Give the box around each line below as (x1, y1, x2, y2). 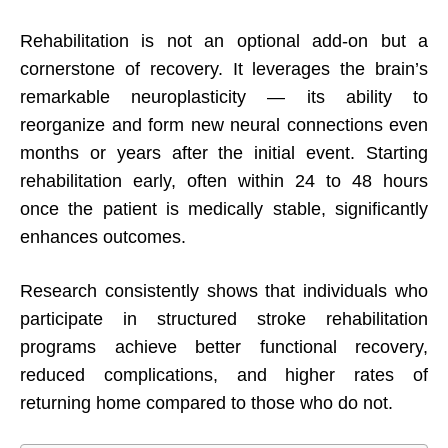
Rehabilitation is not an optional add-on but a (20, 31, 428, 52)
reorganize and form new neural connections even (20, 115, 428, 136)
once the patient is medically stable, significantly (20, 199, 428, 220)
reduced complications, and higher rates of (20, 365, 428, 386)
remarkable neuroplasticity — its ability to (20, 87, 428, 108)
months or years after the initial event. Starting (20, 143, 428, 164)
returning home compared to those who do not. (20, 393, 393, 414)
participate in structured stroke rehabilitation (20, 309, 428, 330)
